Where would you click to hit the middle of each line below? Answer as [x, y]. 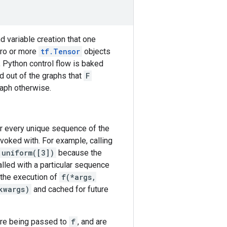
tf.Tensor [60, 51]
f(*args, [79, 177]
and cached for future [70, 189]
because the [79, 153]
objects [96, 51]
